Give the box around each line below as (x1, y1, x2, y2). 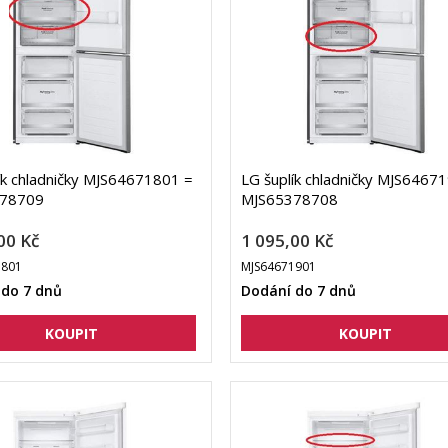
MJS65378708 (240, 189, 338, 210)
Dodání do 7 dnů (240, 281, 356, 301)
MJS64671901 (240, 258, 316, 276)
